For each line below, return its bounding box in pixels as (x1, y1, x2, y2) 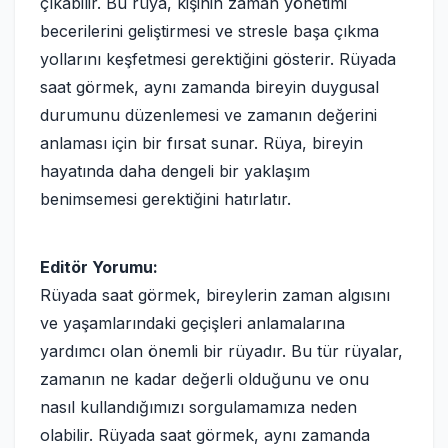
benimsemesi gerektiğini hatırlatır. (40, 189, 291, 209)
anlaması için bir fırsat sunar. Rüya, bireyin (40, 133, 363, 153)
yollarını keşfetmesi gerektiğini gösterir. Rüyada (40, 49, 396, 69)
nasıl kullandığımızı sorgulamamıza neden (40, 397, 357, 417)
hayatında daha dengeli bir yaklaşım (40, 161, 310, 181)
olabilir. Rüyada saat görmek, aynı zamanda (40, 425, 370, 445)
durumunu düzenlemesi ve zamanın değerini (40, 105, 377, 125)
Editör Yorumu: (40, 257, 158, 277)
